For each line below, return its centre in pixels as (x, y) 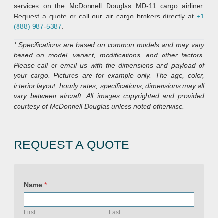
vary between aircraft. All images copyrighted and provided (109, 96)
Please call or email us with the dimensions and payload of (109, 65)
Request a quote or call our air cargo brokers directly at (105, 16)
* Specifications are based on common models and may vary (109, 45)
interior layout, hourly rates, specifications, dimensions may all (109, 85)
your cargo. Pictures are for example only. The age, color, (109, 75)
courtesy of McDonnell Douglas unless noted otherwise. (99, 106)
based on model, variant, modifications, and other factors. (109, 55)
